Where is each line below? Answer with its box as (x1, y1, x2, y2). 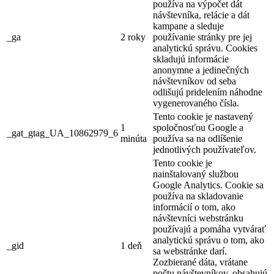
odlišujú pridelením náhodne (153, 87, 262, 98)
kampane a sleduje (153, 21, 224, 32)
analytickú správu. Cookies (153, 43, 257, 54)
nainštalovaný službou (153, 169, 239, 180)
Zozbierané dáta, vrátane (153, 257, 248, 268)
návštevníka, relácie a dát (153, 10, 250, 21)
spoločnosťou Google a (153, 122, 243, 133)
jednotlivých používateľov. (153, 144, 256, 155)
